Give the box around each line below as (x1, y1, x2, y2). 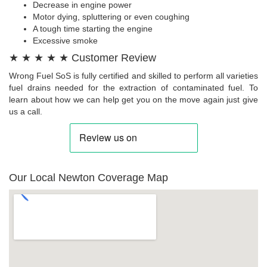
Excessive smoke (33, 36, 98, 46)
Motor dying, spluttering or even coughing (33, 12, 190, 22)
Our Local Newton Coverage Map (9, 172, 168, 184)
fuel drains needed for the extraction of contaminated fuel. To (9, 83, 258, 93)
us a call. (9, 107, 42, 117)
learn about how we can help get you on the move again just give (9, 95, 258, 105)
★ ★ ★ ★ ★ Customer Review (9, 52, 156, 64)
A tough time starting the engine (33, 24, 153, 34)
